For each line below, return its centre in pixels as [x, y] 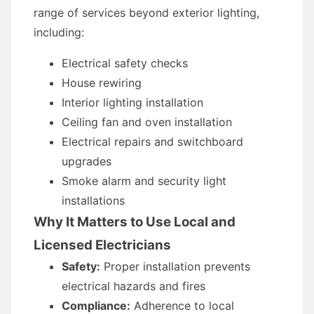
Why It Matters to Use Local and [135, 222]
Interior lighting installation [132, 102]
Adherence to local [182, 306]
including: [59, 32]
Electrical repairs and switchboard [152, 142]
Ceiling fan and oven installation [147, 122]
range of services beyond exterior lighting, [146, 13]
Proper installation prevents [175, 266]
